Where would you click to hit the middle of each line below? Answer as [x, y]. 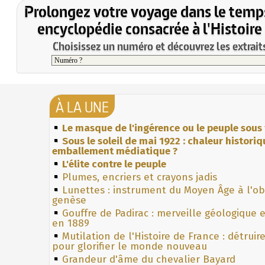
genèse [69, 200]
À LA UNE [82, 107]
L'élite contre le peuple [114, 164]
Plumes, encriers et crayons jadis [140, 177]
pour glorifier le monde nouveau [130, 246]
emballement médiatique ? [115, 151]
